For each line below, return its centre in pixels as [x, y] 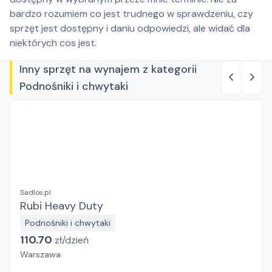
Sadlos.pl [36, 192]
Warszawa [40, 254]
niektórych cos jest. [53, 43]
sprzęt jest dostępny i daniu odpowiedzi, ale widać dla [130, 28]
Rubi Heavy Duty [62, 206]
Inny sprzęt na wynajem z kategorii [108, 69]
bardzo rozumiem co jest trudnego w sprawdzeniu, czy [131, 14]
